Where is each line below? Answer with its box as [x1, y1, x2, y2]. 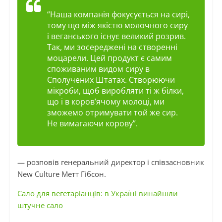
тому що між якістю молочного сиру [47, 20, 188, 31]
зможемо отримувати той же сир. [47, 107, 178, 118]
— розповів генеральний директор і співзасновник [17, 157, 204, 167]
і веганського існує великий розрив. [47, 31, 186, 42]
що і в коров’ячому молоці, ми [47, 96, 165, 108]
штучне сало [17, 200, 63, 211]
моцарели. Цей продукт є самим [47, 53, 172, 64]
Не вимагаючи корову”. [47, 118, 138, 129]
